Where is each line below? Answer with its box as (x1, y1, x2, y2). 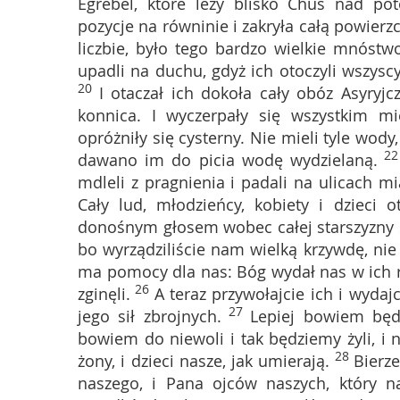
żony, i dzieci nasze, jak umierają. (78, 350, 330, 371)
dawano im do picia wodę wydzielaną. (78, 149, 379, 171)
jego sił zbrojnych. (78, 305, 221, 327)
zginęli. (78, 283, 130, 304)
